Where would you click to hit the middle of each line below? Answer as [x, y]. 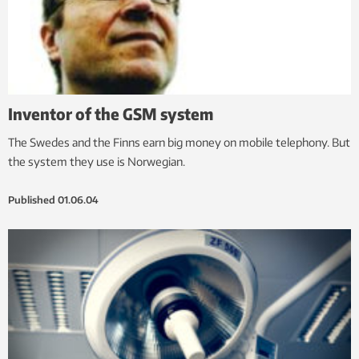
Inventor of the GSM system [111, 114]
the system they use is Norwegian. [97, 162]
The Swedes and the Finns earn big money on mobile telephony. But [179, 143]
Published [32, 200]
